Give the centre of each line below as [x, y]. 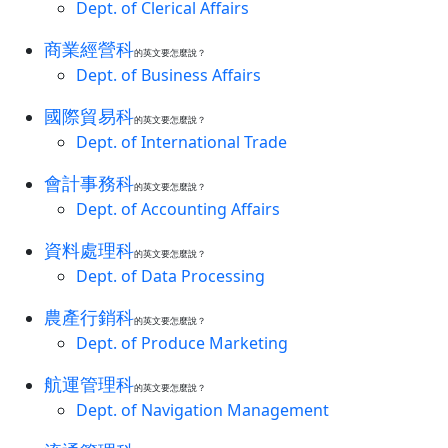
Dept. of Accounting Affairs [178, 209]
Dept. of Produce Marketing [182, 343]
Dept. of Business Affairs [168, 75]
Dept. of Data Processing [170, 276]
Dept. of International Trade [181, 142]
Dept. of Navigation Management [202, 410]
